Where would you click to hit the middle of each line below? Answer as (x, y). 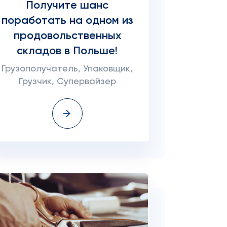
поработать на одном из (67, 21)
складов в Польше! (67, 51)
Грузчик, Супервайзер (67, 82)
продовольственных (67, 36)
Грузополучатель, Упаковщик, (67, 69)
